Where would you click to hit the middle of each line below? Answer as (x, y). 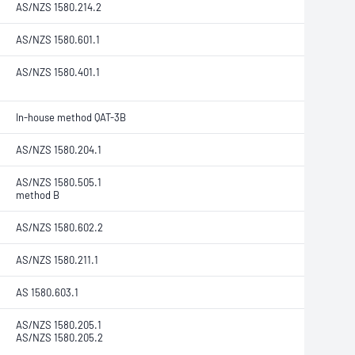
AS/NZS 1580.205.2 (59, 338)
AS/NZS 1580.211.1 (57, 260)
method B (38, 195)
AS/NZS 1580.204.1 (59, 150)
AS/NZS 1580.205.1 (59, 325)
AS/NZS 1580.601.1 (58, 40)
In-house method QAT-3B (71, 117)
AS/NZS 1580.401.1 (58, 72)
